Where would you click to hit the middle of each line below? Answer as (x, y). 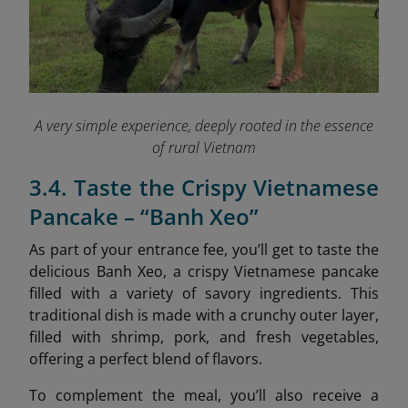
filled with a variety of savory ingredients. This (204, 294)
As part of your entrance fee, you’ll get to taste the (204, 250)
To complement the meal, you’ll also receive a (204, 396)
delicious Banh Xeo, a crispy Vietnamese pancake (204, 272)
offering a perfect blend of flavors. (146, 359)
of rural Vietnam (204, 148)
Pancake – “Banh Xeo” (144, 217)
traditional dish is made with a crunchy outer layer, (204, 316)
